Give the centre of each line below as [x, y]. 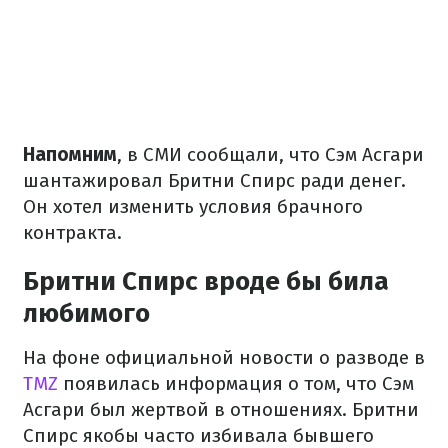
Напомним [70, 154]
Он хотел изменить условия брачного [193, 206]
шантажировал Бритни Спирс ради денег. [214, 180]
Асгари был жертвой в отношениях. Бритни [221, 409]
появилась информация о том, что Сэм [236, 383]
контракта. [72, 232]
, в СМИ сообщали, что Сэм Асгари [270, 154]
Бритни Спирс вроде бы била [206, 281]
